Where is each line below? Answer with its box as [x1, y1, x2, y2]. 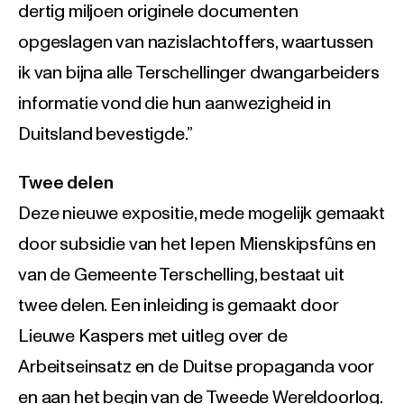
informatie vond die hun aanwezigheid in [18, 95, 331, 114]
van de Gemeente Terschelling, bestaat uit [18, 266, 344, 285]
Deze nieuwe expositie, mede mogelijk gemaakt [18, 205, 385, 224]
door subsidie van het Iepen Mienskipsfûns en [18, 235, 376, 254]
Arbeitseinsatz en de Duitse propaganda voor [18, 358, 375, 377]
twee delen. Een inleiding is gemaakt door [18, 297, 339, 316]
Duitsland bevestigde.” [18, 125, 193, 144]
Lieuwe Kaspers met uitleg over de [18, 327, 288, 346]
